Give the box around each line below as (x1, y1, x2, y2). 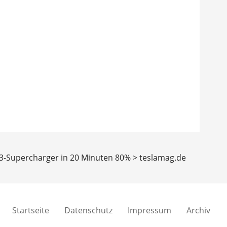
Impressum (127, 205, 171, 216)
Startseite (12, 205, 49, 216)
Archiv (186, 205, 210, 216)
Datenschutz (64, 205, 112, 216)
